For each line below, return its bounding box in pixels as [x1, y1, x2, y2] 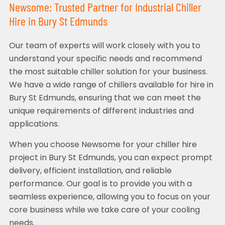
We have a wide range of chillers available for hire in [9, 81, 213, 90]
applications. [9, 121, 59, 129]
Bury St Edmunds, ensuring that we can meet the [9, 94, 201, 103]
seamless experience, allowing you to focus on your [9, 193, 210, 202]
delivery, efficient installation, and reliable [9, 167, 172, 176]
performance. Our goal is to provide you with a [9, 180, 192, 189]
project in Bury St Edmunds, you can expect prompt [9, 154, 212, 163]
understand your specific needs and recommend [9, 55, 202, 64]
